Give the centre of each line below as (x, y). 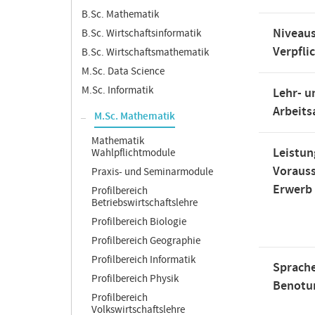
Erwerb (292, 190)
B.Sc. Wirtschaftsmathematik (145, 52)
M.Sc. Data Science (123, 71)
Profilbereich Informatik (143, 260)
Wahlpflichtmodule (133, 153)
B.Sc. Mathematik (120, 14)
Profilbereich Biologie (139, 222)
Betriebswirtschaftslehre (144, 203)
